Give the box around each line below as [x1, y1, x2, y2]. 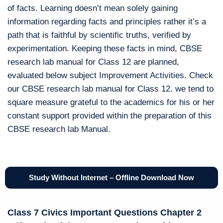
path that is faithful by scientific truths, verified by [7, 30, 191, 40]
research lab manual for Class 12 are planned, [7, 57, 179, 67]
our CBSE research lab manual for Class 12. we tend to [7, 84, 214, 94]
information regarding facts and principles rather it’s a [7, 16, 206, 26]
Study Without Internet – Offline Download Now [29, 173, 194, 182]
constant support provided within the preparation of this [7, 111, 212, 120]
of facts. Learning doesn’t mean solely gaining [7, 3, 178, 13]
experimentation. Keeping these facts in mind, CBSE [7, 43, 202, 53]
